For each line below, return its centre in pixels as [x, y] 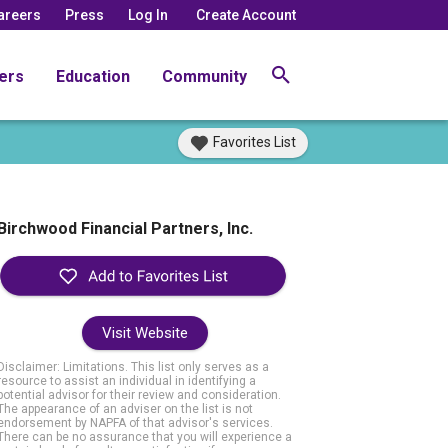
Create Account [246, 14]
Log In [148, 14]
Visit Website [144, 333]
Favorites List [254, 142]
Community [204, 76]
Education [93, 76]
